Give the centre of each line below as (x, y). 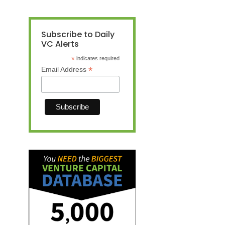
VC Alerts (60, 44)
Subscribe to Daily (78, 35)
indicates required (97, 59)
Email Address (65, 70)
